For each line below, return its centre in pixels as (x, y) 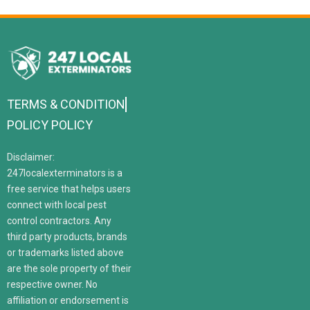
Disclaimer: (31, 157)
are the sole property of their (69, 268)
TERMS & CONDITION (66, 104)
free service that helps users (69, 189)
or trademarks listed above (65, 252)
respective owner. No (52, 284)
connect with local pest (57, 204)
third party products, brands (67, 236)
